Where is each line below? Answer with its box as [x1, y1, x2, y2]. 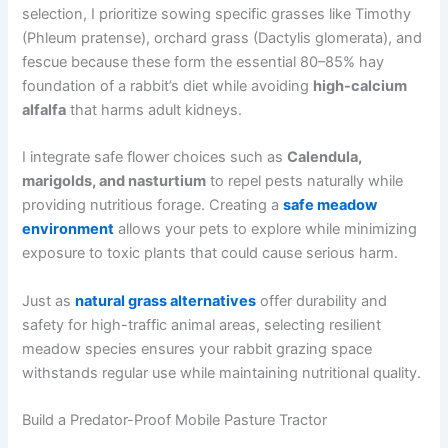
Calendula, [287, 148, 363, 167]
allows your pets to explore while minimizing [114, 220, 418, 239]
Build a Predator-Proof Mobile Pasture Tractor [22, 410, 328, 429]
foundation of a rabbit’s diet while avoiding [22, 76, 314, 95]
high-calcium [313, 76, 408, 95]
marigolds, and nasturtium [22, 172, 207, 191]
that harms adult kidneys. [66, 100, 243, 119]
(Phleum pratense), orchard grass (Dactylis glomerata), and [22, 28, 423, 47]
